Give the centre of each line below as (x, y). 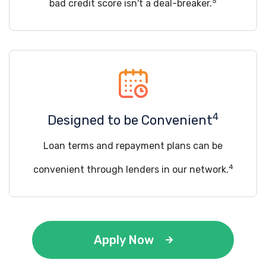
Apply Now (123, 240)
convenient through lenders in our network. (131, 170)
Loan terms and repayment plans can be (133, 146)
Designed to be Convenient (130, 120)
